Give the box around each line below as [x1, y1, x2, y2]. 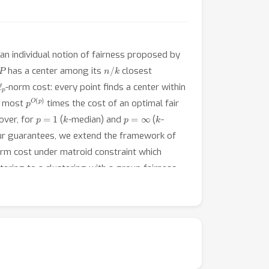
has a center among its [5, 65, 104, 77]
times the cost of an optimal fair [44, 97, 179, 109]
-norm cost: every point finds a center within [5, 81, 186, 93]
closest [119, 65, 152, 77]
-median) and [68, 113, 124, 125]
